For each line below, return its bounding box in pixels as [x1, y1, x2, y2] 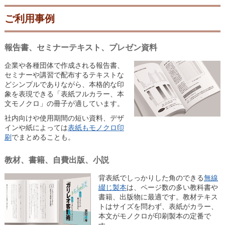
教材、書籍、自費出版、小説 [4, 156, 109, 165]
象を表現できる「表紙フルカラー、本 [4, 90, 124, 98]
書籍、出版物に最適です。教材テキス [98, 193, 218, 201]
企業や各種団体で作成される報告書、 [4, 61, 124, 70]
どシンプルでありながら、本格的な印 [4, 80, 124, 89]
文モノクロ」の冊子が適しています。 [4, 99, 124, 108]
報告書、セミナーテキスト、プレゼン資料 [4, 43, 157, 52]
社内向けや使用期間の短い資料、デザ [4, 114, 124, 123]
